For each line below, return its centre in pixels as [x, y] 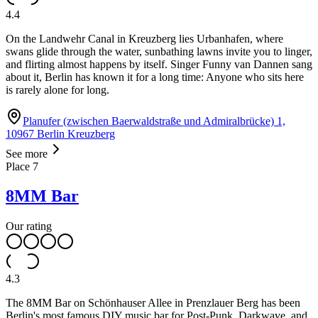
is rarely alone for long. [57, 89]
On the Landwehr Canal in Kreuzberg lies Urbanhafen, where [144, 38]
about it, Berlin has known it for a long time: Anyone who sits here [155, 77]
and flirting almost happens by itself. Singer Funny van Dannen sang [159, 64]
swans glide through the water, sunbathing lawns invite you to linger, [159, 51]
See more [27, 153]
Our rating [29, 226]
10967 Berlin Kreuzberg [60, 133]
